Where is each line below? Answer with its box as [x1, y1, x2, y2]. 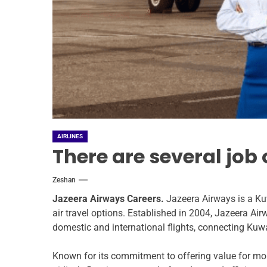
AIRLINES [57, 133, 83, 140]
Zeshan [52, 176, 76, 185]
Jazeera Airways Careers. [52, 193, 164, 205]
